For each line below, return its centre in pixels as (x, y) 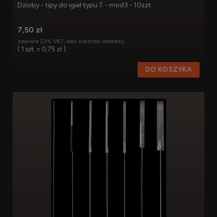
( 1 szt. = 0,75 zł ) (42, 49)
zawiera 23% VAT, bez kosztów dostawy (71, 41)
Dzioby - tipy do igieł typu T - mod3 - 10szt (84, 5)
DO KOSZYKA (169, 70)
